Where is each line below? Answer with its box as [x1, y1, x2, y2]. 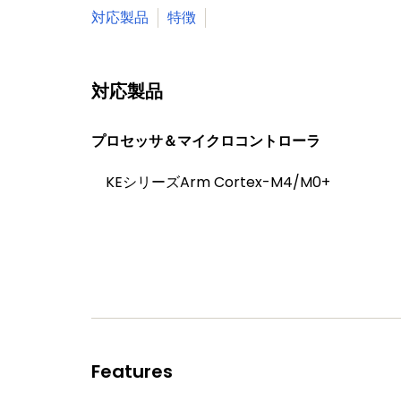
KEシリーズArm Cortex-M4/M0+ [106, 172, 330, 192]
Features [91, 359, 173, 384]
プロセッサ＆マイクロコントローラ [91, 131, 320, 151]
